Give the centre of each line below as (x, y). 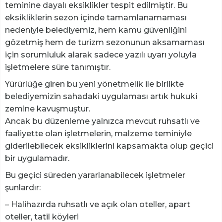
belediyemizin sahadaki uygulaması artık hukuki (101, 97)
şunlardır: (23, 188)
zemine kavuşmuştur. (48, 109)
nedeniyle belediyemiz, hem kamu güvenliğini (96, 30)
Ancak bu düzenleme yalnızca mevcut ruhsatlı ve (102, 121)
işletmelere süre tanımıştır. (58, 67)
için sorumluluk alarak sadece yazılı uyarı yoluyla (101, 55)
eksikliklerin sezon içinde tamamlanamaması (96, 18)
